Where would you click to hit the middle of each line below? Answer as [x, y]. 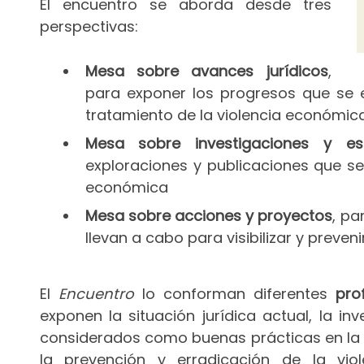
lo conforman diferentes [235, 294]
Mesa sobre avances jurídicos [206, 71]
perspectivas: [89, 26]
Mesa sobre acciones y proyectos [209, 215]
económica [126, 187]
